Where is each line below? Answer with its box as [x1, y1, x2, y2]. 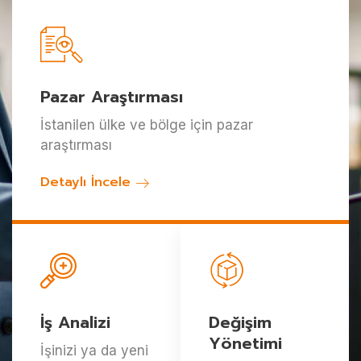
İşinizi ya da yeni [40, 342, 148, 359]
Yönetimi [209, 330, 282, 355]
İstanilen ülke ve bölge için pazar [40, 116, 253, 133]
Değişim [209, 309, 272, 334]
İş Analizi [40, 309, 110, 334]
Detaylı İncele [40, 172, 135, 193]
